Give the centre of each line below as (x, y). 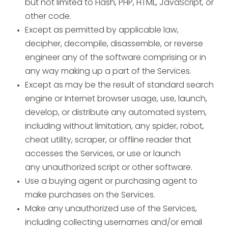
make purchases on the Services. (90, 195)
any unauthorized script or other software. (109, 168)
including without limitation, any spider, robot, (115, 127)
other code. (48, 17)
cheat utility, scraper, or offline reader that (108, 140)
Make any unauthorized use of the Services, (111, 209)
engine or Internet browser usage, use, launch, (116, 99)
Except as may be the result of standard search (119, 85)
